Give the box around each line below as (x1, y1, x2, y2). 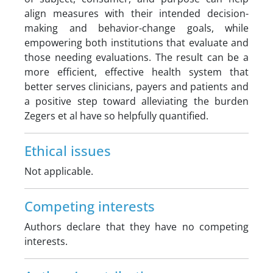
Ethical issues (24, 142, 111, 160)
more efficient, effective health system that (24, 65, 249, 79)
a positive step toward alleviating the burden (24, 94, 249, 108)
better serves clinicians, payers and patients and (24, 80, 249, 93)
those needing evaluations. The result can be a (24, 51, 249, 64)
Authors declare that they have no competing (24, 220, 249, 233)
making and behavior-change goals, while (24, 21, 249, 35)
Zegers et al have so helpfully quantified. (24, 109, 208, 122)
